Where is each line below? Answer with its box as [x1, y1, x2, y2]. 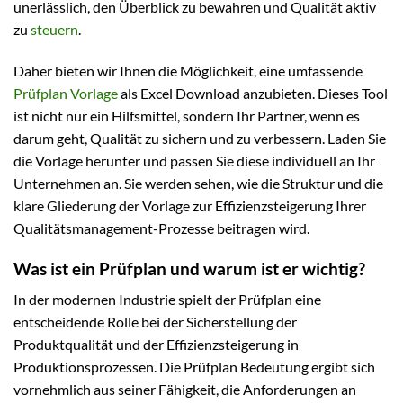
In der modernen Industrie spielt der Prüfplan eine [13, 291, 321, 309]
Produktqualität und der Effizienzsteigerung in [13, 336, 299, 354]
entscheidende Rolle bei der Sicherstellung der [13, 313, 297, 331]
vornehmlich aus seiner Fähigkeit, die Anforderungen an [13, 381, 356, 399]
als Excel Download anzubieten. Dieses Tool [118, 84, 388, 102]
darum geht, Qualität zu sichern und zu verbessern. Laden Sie [13, 129, 386, 147]
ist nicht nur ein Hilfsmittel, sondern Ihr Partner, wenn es [13, 106, 360, 124]
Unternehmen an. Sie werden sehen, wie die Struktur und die [13, 174, 383, 192]
